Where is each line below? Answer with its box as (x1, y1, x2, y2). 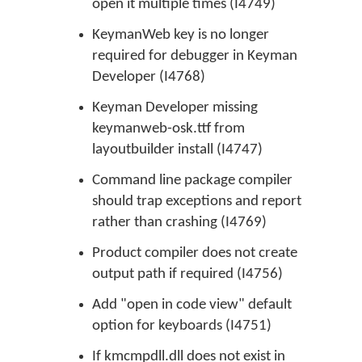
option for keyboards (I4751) (92, 318, 271, 334)
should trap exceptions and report (92, 194, 301, 209)
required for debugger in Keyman (92, 48, 297, 64)
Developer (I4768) (92, 69, 205, 85)
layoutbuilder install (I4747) (92, 142, 263, 158)
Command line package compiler (92, 173, 293, 188)
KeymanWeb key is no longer (92, 27, 269, 43)
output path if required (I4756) (92, 267, 283, 282)
